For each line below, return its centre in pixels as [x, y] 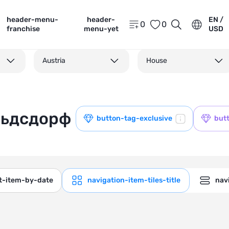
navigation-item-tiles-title [134, 180]
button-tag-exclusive [134, 118]
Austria [54, 61]
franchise [24, 29]
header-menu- [33, 20]
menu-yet [101, 29]
